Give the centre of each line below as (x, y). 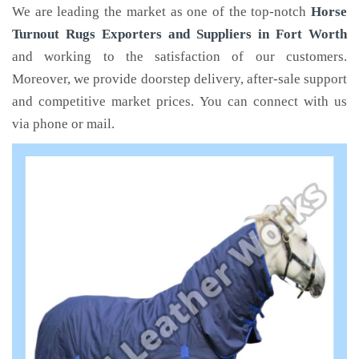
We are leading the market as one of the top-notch (161, 12)
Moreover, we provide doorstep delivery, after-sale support (179, 79)
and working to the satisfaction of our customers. (179, 56)
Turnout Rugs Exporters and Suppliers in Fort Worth (179, 34)
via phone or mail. (63, 124)
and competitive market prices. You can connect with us (179, 101)
